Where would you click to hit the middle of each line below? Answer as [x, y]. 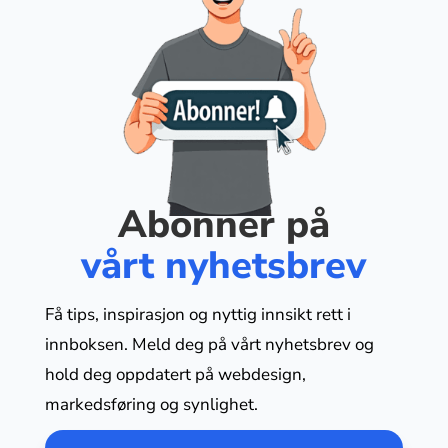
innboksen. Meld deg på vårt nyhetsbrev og [209, 345]
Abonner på [223, 225]
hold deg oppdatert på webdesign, [175, 375]
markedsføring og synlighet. [151, 405]
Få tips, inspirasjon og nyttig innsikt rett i [197, 315]
